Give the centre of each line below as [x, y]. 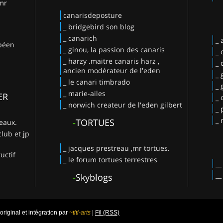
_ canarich [80, 38]
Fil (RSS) [107, 212]
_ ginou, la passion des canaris [114, 49]
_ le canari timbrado [96, 82]
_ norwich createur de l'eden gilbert [122, 105]
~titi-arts [80, 212]
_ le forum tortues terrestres [110, 159]
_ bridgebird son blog [99, 26]
